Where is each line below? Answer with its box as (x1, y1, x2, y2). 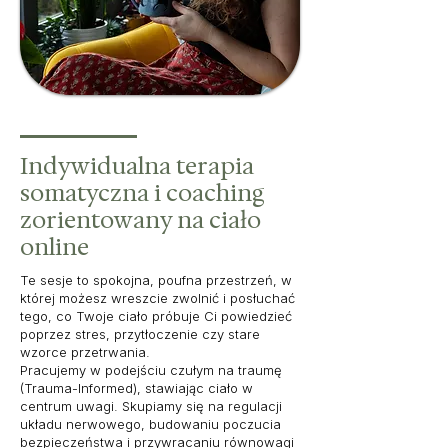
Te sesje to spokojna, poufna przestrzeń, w (20, 272, 292, 289)
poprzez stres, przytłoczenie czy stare (20, 326, 260, 343)
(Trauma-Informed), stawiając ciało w (20, 380, 253, 397)
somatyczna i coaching (20, 178, 265, 209)
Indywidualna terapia (20, 151, 254, 182)
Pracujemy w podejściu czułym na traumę (20, 362, 282, 379)
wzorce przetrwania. (20, 344, 150, 361)
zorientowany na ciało (20, 205, 261, 236)
